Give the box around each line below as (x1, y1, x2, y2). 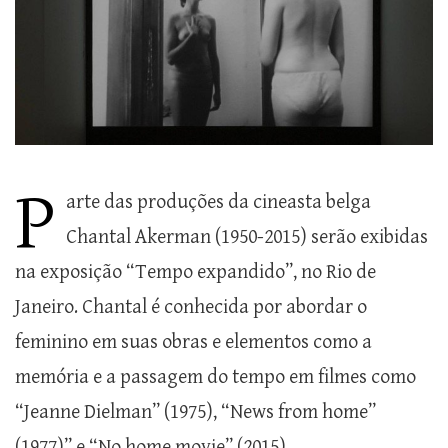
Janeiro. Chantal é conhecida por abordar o (15, 296, 367, 320)
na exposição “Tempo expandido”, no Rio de (15, 261, 376, 285)
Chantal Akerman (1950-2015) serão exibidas (66, 226, 428, 250)
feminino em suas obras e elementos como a (15, 331, 372, 355)
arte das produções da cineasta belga (66, 191, 371, 215)
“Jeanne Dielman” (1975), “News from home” (15, 401, 376, 425)
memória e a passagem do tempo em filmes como (15, 366, 416, 390)
